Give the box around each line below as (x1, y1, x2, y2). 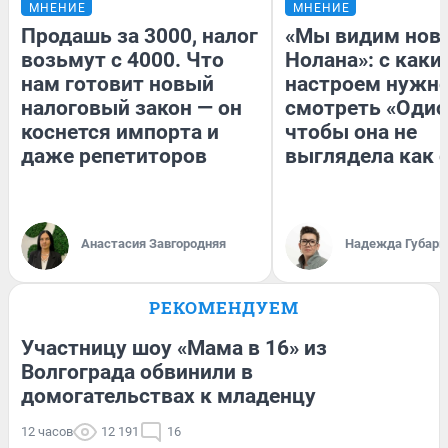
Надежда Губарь (345, 235, 446, 251)
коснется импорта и (21, 119, 219, 144)
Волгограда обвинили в (21, 359, 253, 384)
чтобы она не (285, 119, 417, 144)
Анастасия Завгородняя (81, 235, 226, 251)
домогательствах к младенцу (21, 383, 316, 408)
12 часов (21, 423, 73, 439)
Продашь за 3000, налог (21, 23, 258, 48)
